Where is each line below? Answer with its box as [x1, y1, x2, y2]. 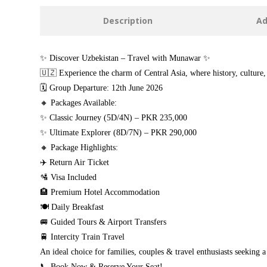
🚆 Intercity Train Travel [40, 232, 125, 241]
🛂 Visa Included [40, 173, 97, 182]
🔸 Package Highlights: [40, 143, 118, 152]
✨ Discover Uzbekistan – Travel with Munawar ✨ [40, 54, 210, 63]
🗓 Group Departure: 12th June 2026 [40, 83, 163, 92]
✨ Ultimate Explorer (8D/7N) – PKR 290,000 [40, 128, 197, 137]
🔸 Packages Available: [40, 98, 117, 107]
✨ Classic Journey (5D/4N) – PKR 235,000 [40, 113, 187, 122]
